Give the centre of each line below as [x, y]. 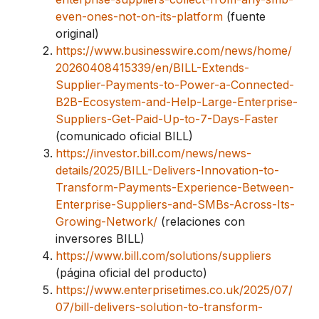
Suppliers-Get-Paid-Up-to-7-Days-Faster [167, 119]
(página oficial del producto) [131, 273]
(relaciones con [201, 222]
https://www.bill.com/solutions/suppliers [163, 256]
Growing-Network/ [106, 222]
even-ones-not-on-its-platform [139, 17]
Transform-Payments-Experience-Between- [175, 188]
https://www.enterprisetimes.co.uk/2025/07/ [174, 290]
